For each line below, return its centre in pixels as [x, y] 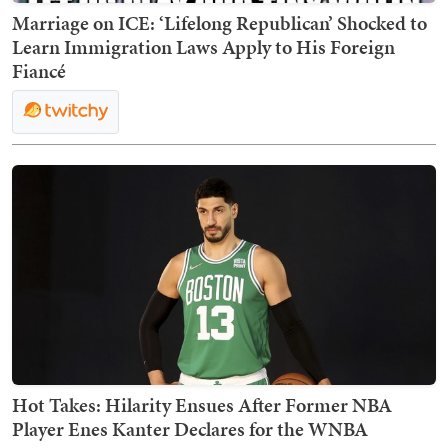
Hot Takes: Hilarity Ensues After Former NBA [202, 404]
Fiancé [39, 70]
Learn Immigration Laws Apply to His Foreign [203, 46]
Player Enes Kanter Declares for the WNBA [190, 428]
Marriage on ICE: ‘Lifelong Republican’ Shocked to [219, 22]
